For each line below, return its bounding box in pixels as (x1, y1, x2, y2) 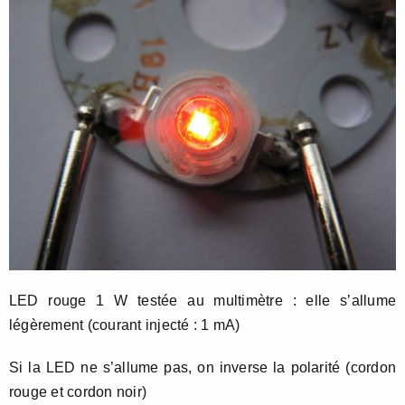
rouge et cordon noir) (9, 384, 147, 400)
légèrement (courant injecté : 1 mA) (9, 317, 240, 334)
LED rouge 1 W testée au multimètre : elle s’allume (9, 293, 396, 309)
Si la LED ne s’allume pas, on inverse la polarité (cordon (9, 360, 396, 376)
